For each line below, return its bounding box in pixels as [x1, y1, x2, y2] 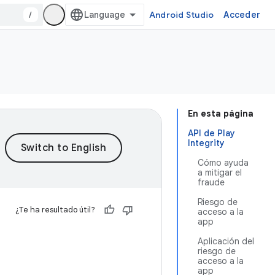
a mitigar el [198, 167, 242, 178]
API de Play [188, 128, 235, 139]
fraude [198, 177, 225, 188]
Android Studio [149, 9, 214, 20]
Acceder [223, 9, 260, 20]
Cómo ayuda [198, 157, 249, 168]
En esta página [188, 108, 254, 119]
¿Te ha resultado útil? [15, 204, 95, 215]
